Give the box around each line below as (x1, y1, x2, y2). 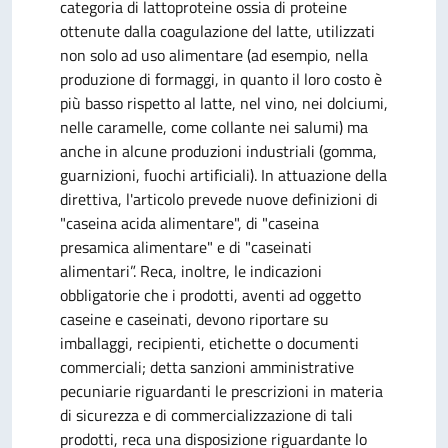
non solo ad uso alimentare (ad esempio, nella (60, 43, 368, 67)
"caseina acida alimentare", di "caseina (60, 211, 319, 235)
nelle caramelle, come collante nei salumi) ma (60, 115, 368, 139)
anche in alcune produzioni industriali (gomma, (60, 139, 377, 163)
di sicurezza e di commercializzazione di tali (60, 403, 353, 427)
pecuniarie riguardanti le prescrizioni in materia (60, 379, 383, 403)
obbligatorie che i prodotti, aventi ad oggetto (60, 283, 361, 307)
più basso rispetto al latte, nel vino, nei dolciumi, (60, 91, 388, 115)
